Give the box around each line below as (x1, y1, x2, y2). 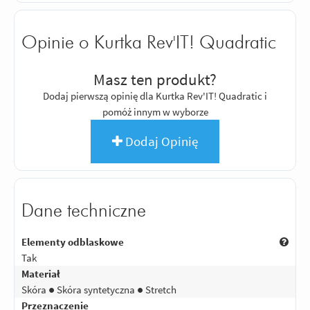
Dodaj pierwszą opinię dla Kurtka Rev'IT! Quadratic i (43, 89, 267, 103)
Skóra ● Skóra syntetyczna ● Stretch (21, 282, 176, 296)
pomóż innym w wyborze (102, 105, 208, 119)
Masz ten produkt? (93, 70, 217, 90)
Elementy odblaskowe (21, 235, 124, 248)
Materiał (21, 266, 60, 280)
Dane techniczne (21, 202, 146, 221)
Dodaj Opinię (122, 133, 198, 150)
